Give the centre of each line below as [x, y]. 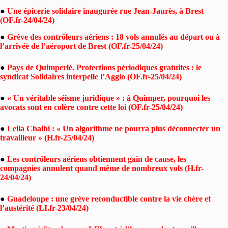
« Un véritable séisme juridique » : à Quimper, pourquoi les [109, 98]
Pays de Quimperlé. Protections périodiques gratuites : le [104, 67]
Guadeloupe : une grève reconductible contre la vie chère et [109, 198]
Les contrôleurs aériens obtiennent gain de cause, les [97, 159]
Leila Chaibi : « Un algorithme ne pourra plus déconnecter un [114, 128]
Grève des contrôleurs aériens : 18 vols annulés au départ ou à [113, 37]
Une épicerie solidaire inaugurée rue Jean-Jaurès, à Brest [105, 11]
